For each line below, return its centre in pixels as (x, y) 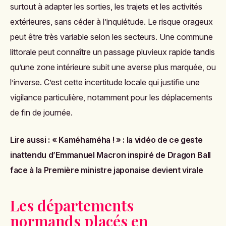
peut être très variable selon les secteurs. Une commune (111, 37)
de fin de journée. (41, 112)
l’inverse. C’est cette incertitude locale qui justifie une (105, 82)
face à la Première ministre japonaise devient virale (107, 170)
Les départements (72, 205)
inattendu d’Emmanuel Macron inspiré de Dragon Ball (110, 155)
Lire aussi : (31, 140)
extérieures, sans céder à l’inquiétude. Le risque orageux (111, 22)
